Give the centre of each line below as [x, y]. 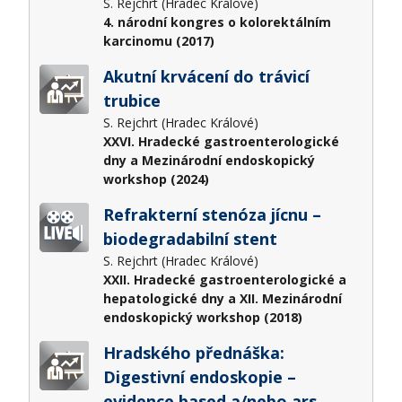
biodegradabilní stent [190, 238]
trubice [131, 100]
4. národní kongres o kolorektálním [217, 22]
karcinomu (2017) [158, 40]
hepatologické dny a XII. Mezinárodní [222, 298]
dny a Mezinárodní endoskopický [209, 160]
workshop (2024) [156, 179]
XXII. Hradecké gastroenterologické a [224, 279]
